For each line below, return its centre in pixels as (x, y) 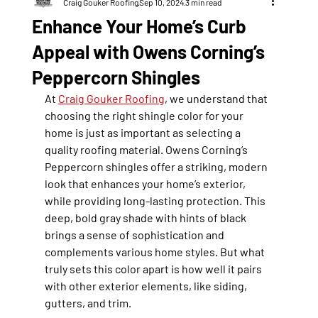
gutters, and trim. (88, 303)
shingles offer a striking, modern (186, 167)
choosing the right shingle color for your (145, 116)
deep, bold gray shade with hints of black (146, 218)
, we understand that (217, 99)
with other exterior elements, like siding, (147, 286)
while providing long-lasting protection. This (156, 201)
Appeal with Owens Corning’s (148, 52)
